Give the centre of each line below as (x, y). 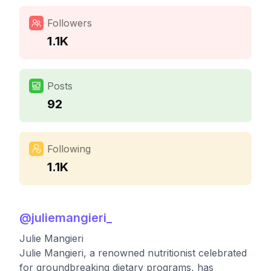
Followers (70, 23)
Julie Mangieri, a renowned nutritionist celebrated (133, 253)
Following (69, 149)
